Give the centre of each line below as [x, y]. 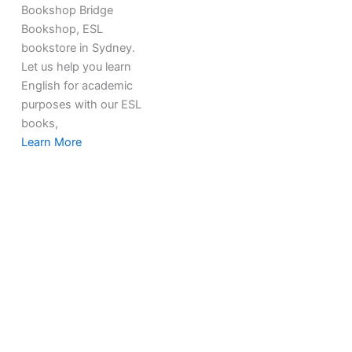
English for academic [77, 86]
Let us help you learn [77, 67]
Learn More [52, 143]
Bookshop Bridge [68, 11]
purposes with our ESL [82, 105]
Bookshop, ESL [62, 29]
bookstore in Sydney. [79, 48]
